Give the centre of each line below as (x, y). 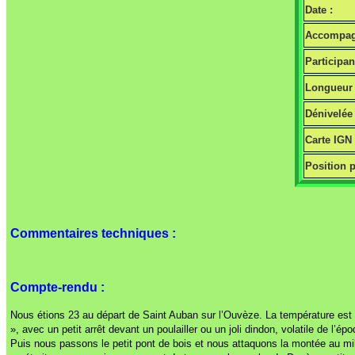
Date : (319, 10)
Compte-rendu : (59, 288)
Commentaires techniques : (93, 234)
